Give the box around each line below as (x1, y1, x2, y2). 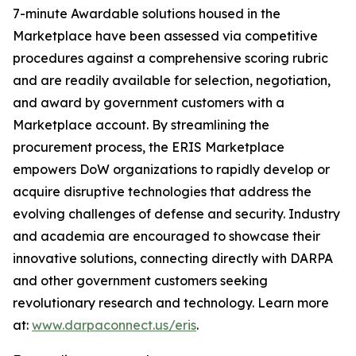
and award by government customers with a (13, 95, 284, 110)
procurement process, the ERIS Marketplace (13, 139, 284, 155)
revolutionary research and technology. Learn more (13, 295, 329, 311)
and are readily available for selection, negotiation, (13, 72, 331, 88)
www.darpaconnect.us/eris (32, 317, 196, 333)
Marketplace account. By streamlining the (13, 117, 269, 133)
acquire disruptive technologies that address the (13, 184, 311, 199)
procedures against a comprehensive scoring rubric (13, 50, 328, 66)
